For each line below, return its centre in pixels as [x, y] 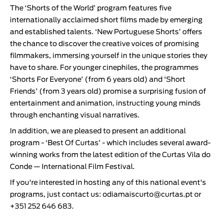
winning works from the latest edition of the [86, 155]
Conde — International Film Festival [71, 167]
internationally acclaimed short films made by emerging [106, 20]
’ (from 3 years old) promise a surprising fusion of [121, 91]
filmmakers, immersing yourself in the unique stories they [109, 56]
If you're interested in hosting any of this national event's [108, 183]
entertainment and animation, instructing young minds [105, 103]
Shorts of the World [60, 8]
